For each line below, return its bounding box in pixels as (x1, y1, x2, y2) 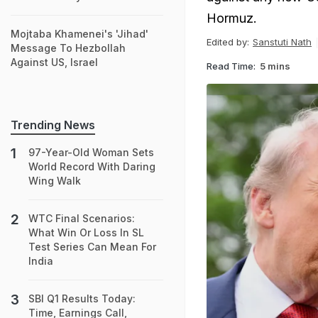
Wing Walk (28, 175, 81, 187)
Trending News (11, 118, 95, 132)
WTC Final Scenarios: (28, 212, 135, 224)
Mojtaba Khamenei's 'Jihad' (11, 28, 148, 40)
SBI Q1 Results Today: (28, 292, 136, 305)
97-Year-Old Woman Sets (28, 146, 154, 158)
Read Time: (207, 60, 256, 72)
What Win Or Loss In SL (28, 226, 144, 238)
